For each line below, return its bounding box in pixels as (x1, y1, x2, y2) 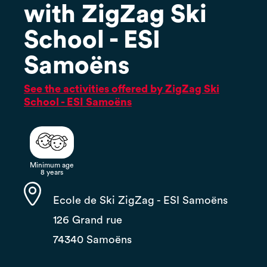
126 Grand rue (53, 215, 123, 226)
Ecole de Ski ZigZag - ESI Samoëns (53, 195, 228, 206)
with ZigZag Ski (24, 2, 207, 27)
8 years (41, 169, 63, 176)
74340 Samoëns (53, 234, 132, 246)
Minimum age (30, 162, 74, 169)
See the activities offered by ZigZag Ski (24, 83, 219, 94)
